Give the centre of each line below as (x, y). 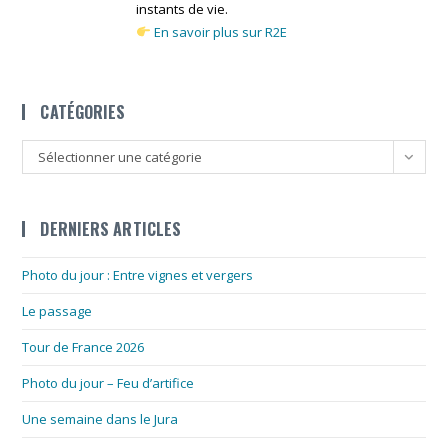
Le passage (57, 310)
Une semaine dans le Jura (100, 418)
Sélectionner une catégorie (120, 156)
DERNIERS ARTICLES (111, 228)
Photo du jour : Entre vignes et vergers (138, 274)
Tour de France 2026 (83, 346)
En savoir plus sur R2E (221, 31)
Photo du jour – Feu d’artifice (108, 382)
